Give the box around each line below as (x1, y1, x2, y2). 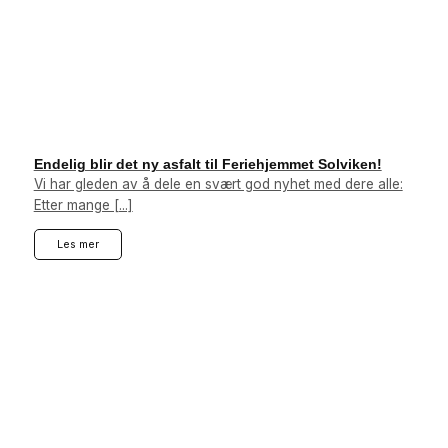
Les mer (56, 236, 99, 251)
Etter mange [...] (33, 197, 133, 214)
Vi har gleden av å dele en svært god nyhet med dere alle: (33, 176, 403, 193)
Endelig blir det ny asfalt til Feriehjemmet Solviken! (33, 157, 382, 173)
